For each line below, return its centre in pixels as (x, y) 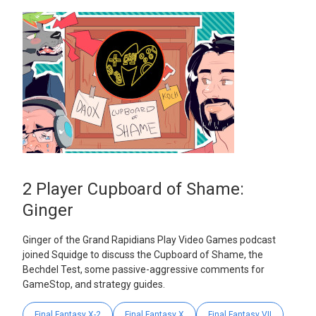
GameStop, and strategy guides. (94, 284)
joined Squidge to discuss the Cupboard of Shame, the (143, 254)
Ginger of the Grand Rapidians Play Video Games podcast (149, 239)
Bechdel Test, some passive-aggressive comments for (144, 269)
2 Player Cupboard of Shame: (133, 189)
